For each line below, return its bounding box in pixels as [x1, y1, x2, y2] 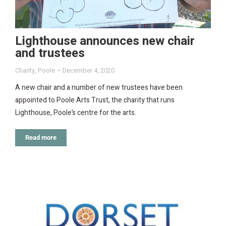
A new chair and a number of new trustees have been [15, 82, 183, 93]
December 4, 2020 [63, 66, 115, 76]
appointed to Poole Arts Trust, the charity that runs [15, 95, 175, 106]
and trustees [15, 44, 85, 63]
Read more [25, 134, 56, 142]
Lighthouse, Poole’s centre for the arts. [15, 107, 136, 119]
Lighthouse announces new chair [15, 32, 195, 50]
